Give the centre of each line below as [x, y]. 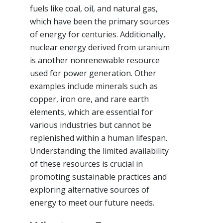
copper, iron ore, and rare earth [89, 99]
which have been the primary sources [100, 21]
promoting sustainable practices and [98, 176]
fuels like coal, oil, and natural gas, [94, 8]
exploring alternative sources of [90, 189]
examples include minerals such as [94, 86]
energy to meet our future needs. [92, 202]
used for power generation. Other [93, 73]
